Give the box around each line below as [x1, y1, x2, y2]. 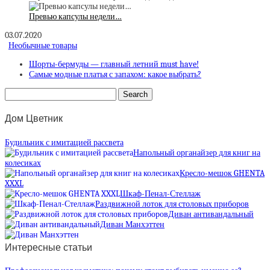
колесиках [5, 157, 41, 168]
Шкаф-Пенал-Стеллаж [120, 188, 201, 199]
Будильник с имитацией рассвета [5, 137, 124, 148]
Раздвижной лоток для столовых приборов [95, 198, 249, 209]
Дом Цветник [5, 113, 63, 124]
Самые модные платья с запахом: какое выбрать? [29, 69, 201, 80]
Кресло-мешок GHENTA [180, 168, 265, 178]
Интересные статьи [5, 242, 92, 253]
